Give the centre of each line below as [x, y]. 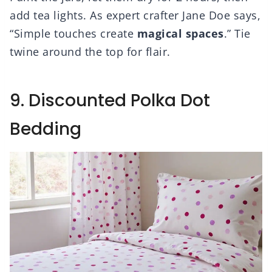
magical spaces [180, 34]
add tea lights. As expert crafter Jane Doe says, [135, 15]
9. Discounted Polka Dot [110, 101]
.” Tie [237, 34]
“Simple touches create [73, 34]
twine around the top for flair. [90, 52]
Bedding [46, 129]
